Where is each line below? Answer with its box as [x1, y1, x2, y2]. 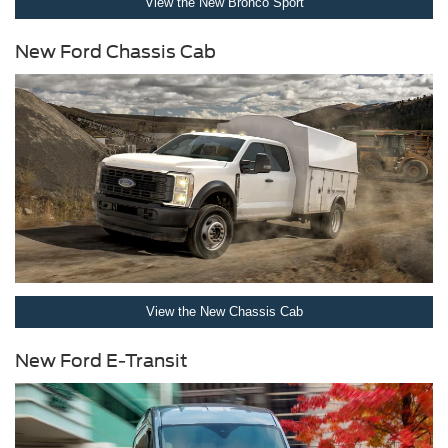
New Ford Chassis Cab [15, 41, 216, 63]
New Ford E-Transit [15, 350, 188, 372]
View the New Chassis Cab [145, 304, 303, 320]
